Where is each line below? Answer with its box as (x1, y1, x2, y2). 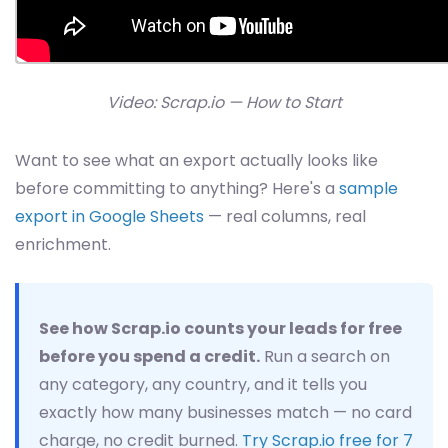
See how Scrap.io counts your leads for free (39, 317, 402, 341)
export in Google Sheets (15, 205, 204, 229)
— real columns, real (204, 205, 366, 229)
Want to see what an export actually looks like (15, 149, 378, 173)
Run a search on (260, 345, 390, 369)
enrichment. (15, 233, 111, 257)
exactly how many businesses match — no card (39, 401, 412, 425)
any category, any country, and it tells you (39, 373, 367, 397)
